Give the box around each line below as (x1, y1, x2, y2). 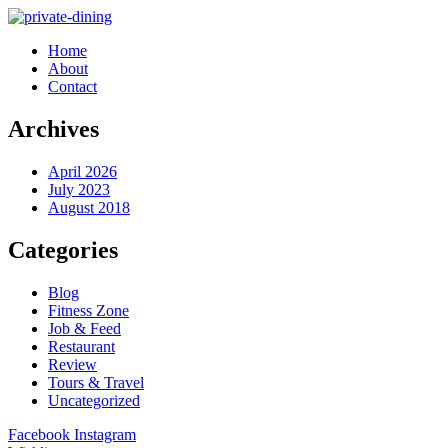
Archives (8, 115, 99, 142)
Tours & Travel (48, 373, 144, 391)
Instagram (74, 425, 136, 443)
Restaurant (48, 337, 115, 355)
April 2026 (48, 162, 117, 180)
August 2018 (48, 198, 130, 216)
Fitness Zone (48, 301, 129, 319)
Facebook (8, 425, 70, 443)
